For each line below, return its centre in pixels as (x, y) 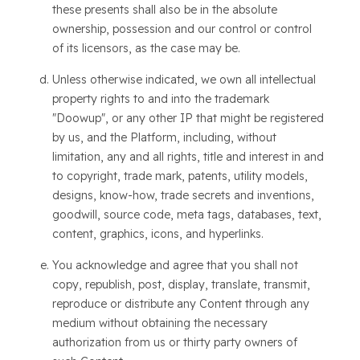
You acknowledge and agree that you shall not (175, 265)
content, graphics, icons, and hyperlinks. (157, 234)
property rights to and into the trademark (160, 99)
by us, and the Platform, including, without (164, 137)
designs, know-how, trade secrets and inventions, (183, 195)
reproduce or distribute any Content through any (180, 304)
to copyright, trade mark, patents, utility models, (180, 176)
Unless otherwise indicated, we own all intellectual (184, 80)
